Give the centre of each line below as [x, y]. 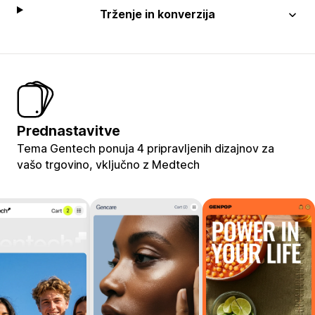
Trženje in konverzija [158, 14]
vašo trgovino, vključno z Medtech [108, 164]
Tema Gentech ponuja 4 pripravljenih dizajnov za [146, 148]
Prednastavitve [69, 130]
